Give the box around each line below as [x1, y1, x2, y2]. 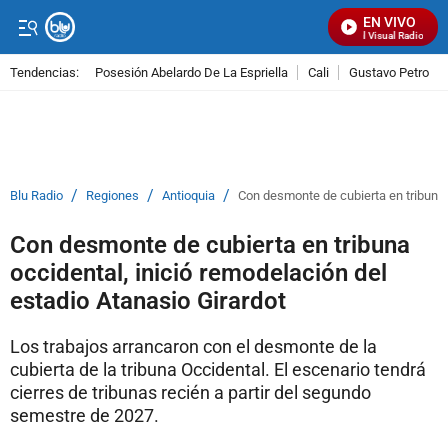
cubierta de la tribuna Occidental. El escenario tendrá [10, 359, 426, 380]
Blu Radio [10, 188, 63, 203]
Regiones [86, 188, 139, 203]
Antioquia [162, 188, 215, 203]
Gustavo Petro [349, 64, 429, 80]
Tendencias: [10, 64, 79, 80]
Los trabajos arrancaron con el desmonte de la [10, 336, 377, 357]
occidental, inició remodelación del [10, 259, 387, 287]
